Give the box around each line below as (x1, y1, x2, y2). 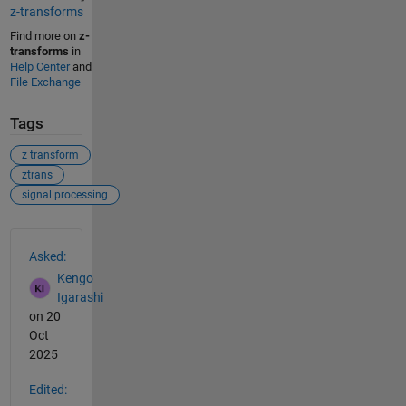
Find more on (9, 29, 79, 43)
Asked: (28, 248, 66, 264)
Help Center (9, 60, 70, 73)
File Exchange (9, 75, 81, 89)
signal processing (21, 188, 108, 201)
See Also (8, 227, 83, 249)
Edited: (28, 382, 67, 397)
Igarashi (56, 290, 103, 304)
